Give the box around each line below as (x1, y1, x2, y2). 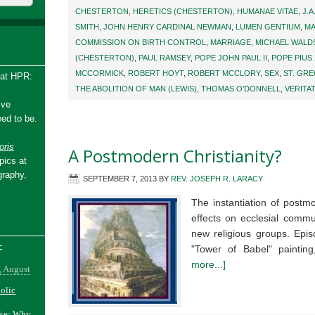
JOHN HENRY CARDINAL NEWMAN (103, 22, 231, 31)
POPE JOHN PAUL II (195, 53, 267, 62)
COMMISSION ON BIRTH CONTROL (75, 38, 206, 46)
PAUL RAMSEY (139, 53, 191, 62)
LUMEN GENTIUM (236, 22, 300, 31)
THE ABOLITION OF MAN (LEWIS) (75, 84, 197, 93)
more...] (191, 259, 226, 270)
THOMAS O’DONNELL (201, 84, 281, 93)
